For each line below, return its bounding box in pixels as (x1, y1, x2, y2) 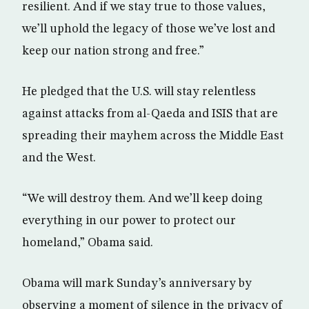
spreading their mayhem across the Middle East (22, 130, 283, 143)
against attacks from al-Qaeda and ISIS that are (22, 108, 278, 121)
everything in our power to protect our (22, 215, 236, 228)
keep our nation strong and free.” (22, 45, 204, 58)
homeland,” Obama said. (22, 237, 153, 250)
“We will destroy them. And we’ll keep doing (22, 192, 263, 206)
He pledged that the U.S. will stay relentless (22, 86, 256, 99)
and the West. (22, 152, 96, 165)
